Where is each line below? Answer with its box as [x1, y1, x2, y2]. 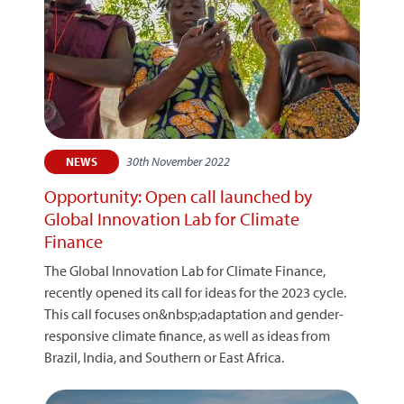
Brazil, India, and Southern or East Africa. [44, 348, 284, 366]
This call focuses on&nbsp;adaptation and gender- [44, 305, 344, 323]
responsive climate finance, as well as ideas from [44, 326, 330, 344]
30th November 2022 [126, 153, 230, 170]
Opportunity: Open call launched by [44, 185, 312, 207]
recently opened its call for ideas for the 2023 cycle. [44, 283, 346, 301]
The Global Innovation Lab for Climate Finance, [44, 262, 326, 280]
